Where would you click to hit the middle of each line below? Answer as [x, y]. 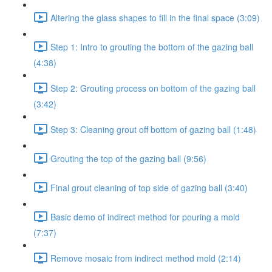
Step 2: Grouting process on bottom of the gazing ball [153, 88]
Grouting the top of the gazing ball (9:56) [128, 158]
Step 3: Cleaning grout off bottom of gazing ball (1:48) [153, 129]
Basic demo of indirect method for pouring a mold [145, 216]
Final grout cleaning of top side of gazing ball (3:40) [149, 187]
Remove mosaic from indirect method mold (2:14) [146, 258]
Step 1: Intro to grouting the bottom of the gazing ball [152, 46]
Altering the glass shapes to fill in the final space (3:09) [155, 17]
